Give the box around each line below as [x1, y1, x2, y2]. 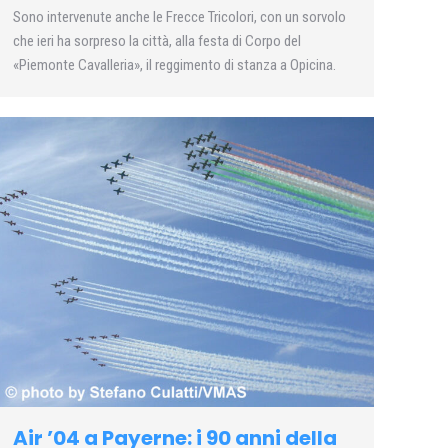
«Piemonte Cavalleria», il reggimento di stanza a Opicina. [13, 56, 336, 75]
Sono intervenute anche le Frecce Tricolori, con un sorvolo [13, 8, 346, 27]
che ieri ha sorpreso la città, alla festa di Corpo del [13, 32, 301, 51]
